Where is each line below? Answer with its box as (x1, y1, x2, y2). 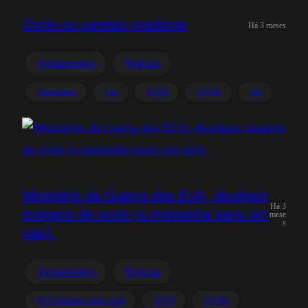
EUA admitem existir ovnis (36, 295, 124, 305)
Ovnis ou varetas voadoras (22, 17, 186, 32)
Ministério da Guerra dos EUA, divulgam (22, 188, 267, 203)
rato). (22, 225, 55, 241)
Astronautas (36, 87, 76, 97)
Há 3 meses (248, 20, 286, 30)
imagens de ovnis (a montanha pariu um (22, 206, 268, 222)
